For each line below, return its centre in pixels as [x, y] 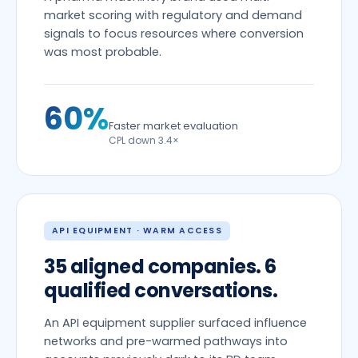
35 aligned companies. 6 [160, 267]
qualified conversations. [161, 290]
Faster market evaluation [173, 126]
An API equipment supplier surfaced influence [175, 323]
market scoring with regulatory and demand [173, 15]
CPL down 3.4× [144, 140]
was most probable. [103, 52]
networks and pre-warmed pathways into [166, 341]
